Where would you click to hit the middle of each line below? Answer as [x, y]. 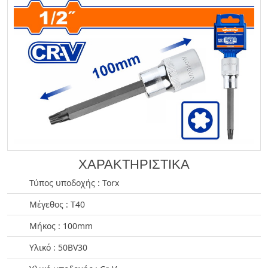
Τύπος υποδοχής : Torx [74, 182]
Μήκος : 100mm [61, 226]
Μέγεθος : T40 [57, 204]
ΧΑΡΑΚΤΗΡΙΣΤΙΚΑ [134, 164]
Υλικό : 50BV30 [58, 247]
